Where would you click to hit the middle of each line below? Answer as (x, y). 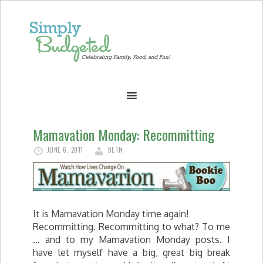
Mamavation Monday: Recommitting (124, 134)
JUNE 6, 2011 (65, 150)
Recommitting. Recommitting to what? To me (131, 227)
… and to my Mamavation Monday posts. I (131, 240)
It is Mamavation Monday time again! (111, 214)
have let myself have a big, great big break (131, 252)
